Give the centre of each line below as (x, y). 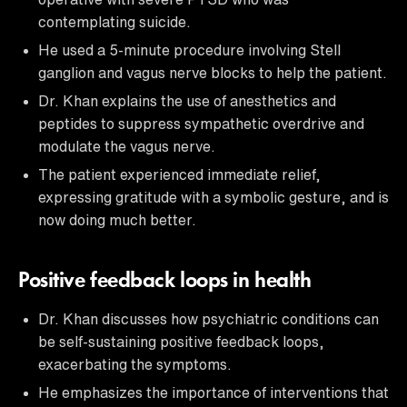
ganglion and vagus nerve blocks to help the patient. (213, 72)
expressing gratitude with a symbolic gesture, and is (213, 197)
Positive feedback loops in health (165, 281)
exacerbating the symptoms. (135, 364)
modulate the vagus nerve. (127, 146)
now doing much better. (117, 219)
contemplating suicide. (114, 21)
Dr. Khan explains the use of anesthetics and (187, 100)
